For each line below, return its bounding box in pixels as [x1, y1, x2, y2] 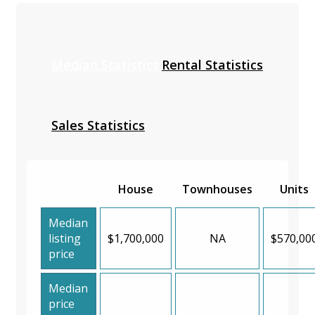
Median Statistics [51, 56, 159, 73]
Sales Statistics [51, 116, 145, 134]
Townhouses [182, 181, 252, 197]
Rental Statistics [162, 56, 263, 73]
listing [49, 230, 81, 246]
